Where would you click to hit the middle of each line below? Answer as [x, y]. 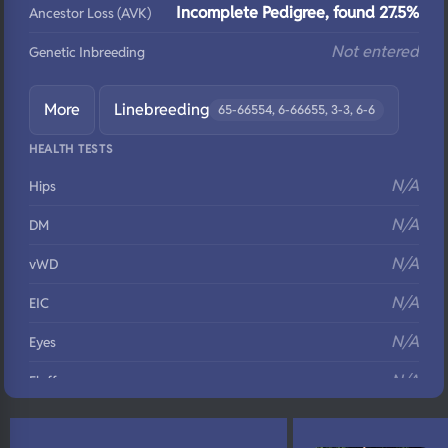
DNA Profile [64, 420]
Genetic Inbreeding [87, 52]
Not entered [375, 51]
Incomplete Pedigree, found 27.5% [297, 12]
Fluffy [46, 381]
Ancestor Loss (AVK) [90, 13]
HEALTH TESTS [71, 148]
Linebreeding [161, 109]
